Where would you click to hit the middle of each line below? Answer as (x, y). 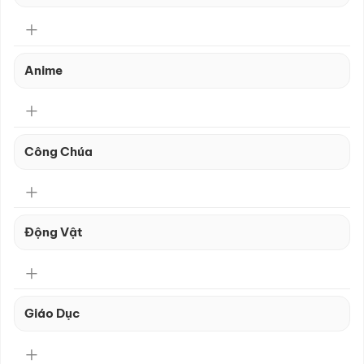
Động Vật (54, 232)
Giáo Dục (52, 314)
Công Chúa (58, 151)
